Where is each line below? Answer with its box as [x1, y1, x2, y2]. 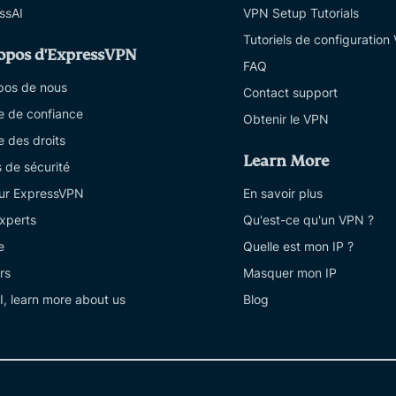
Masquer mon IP [243, 265, 337, 281]
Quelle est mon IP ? [243, 239, 354, 255]
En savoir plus [243, 186, 323, 202]
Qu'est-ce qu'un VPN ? [243, 212, 374, 228]
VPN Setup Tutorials [243, 5, 359, 21]
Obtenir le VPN [243, 111, 329, 127]
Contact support [243, 85, 338, 101]
